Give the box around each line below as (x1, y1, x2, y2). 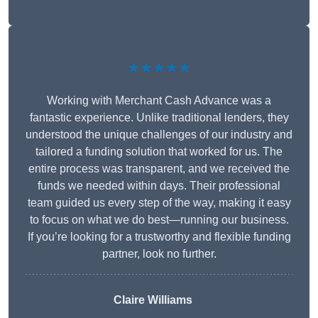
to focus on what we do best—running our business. (29, 214, 289, 226)
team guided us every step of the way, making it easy (27, 197, 291, 209)
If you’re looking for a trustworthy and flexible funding (27, 231, 291, 243)
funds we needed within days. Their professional (38, 180, 280, 192)
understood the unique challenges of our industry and (26, 128, 292, 141)
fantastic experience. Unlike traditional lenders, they (29, 111, 289, 124)
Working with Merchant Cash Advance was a (47, 94, 271, 107)
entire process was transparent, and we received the (28, 163, 290, 175)
